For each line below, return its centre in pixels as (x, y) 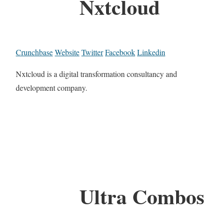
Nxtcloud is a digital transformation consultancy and (96, 74)
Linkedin (151, 52)
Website (67, 52)
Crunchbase (34, 52)
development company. (52, 88)
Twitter (92, 52)
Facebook (120, 52)
